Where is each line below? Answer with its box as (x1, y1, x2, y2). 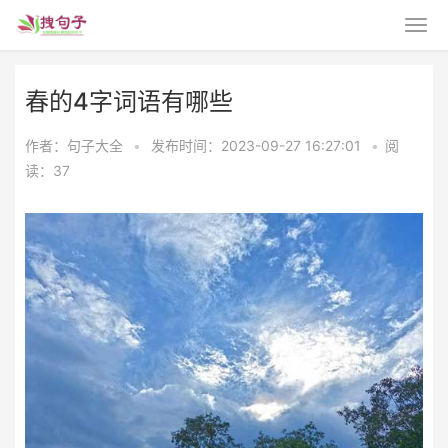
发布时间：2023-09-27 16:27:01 (151, 137, 365, 154)
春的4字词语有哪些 (25, 87, 233, 116)
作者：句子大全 (25, 137, 123, 154)
